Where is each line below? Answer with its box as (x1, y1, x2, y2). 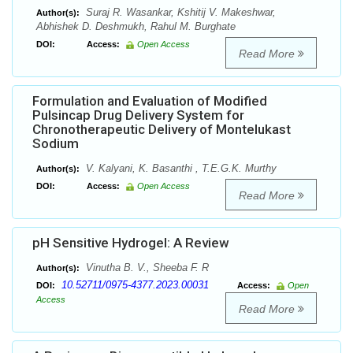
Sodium (32, 136, 79, 152)
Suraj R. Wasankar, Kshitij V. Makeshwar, (83, 6, 276, 19)
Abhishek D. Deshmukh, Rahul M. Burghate (36, 20, 236, 33)
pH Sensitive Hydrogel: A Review (32, 235, 229, 251)
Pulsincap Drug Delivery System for (32, 107, 244, 124)
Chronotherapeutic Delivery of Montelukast (32, 121, 291, 138)
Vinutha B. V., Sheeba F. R (83, 262, 209, 274)
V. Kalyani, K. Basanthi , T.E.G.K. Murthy (83, 162, 277, 175)
